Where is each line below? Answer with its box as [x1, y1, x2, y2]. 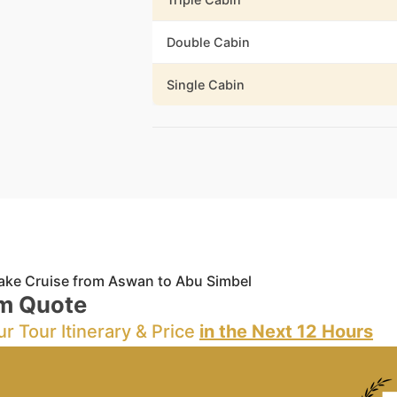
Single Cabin [167, 76, 245, 92]
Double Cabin [167, 34, 250, 50]
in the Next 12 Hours [199, 320, 373, 342]
